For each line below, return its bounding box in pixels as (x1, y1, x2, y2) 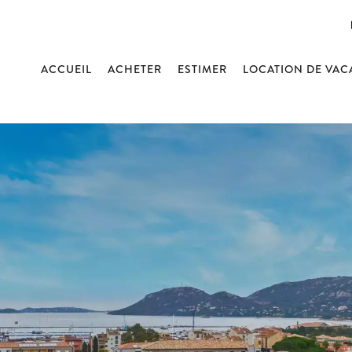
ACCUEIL (41, 61, 92, 77)
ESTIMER (178, 61, 227, 77)
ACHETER (108, 61, 162, 77)
